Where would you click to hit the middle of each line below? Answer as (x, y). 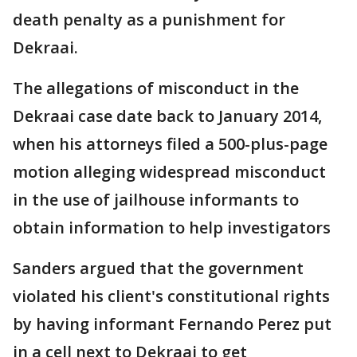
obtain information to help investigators (172, 228)
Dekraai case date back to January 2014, (167, 116)
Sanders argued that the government (158, 268)
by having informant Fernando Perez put (172, 324)
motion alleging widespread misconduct (169, 172)
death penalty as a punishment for (149, 20)
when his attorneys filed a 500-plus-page (170, 144)
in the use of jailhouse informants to (156, 200)
